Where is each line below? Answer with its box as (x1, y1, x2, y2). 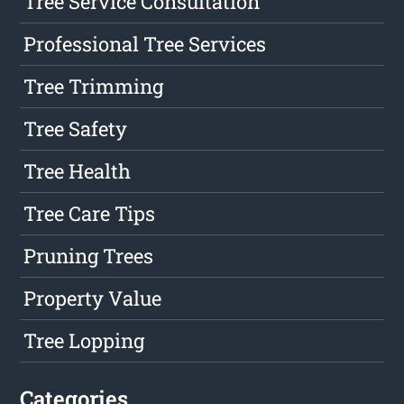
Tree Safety (23, 115, 128, 142)
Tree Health (23, 158, 132, 185)
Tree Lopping (23, 327, 145, 354)
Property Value (23, 285, 162, 312)
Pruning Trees (23, 243, 154, 270)
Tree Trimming (23, 73, 164, 100)
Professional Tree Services (23, 31, 267, 58)
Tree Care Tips (23, 200, 156, 227)
